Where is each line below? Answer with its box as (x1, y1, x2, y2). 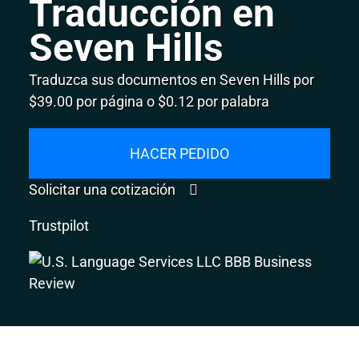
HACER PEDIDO (130, 144, 229, 162)
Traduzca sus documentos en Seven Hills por (29, 71, 315, 88)
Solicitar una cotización (29, 180, 179, 198)
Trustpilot (29, 216, 90, 234)
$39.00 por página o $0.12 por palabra (29, 92, 270, 110)
